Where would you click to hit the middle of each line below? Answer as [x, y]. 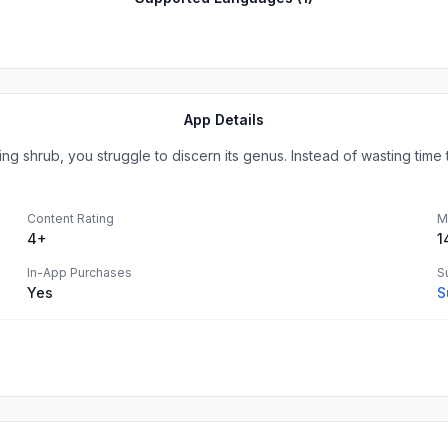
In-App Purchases [79, 272]
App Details [224, 119]
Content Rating [70, 218]
